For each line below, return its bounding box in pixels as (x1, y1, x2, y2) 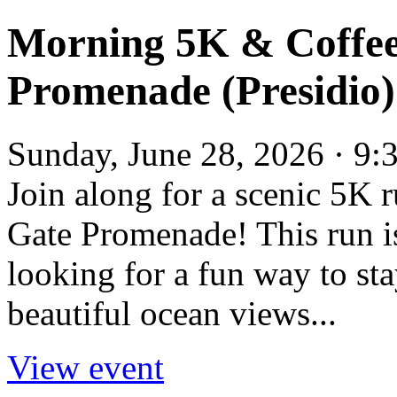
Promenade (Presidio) (7, 67, 395, 114)
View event (7, 347, 164, 386)
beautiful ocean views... (7, 293, 337, 332)
